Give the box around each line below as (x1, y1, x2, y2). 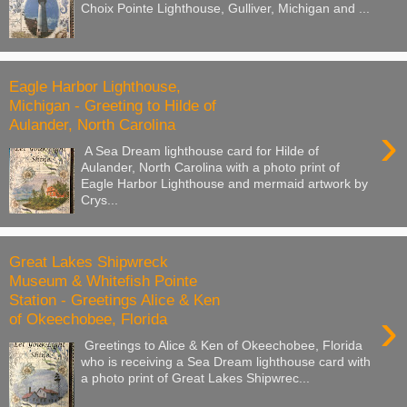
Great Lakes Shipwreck (9, 253, 168, 272)
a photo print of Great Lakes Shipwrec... (81, 370, 311, 385)
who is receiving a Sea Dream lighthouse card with (81, 353, 372, 369)
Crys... (81, 192, 119, 207)
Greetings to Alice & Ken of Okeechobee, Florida (81, 337, 363, 352)
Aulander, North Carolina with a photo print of (81, 159, 341, 174)
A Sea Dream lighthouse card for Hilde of (81, 143, 320, 158)
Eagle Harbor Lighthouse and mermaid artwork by (81, 175, 369, 191)
